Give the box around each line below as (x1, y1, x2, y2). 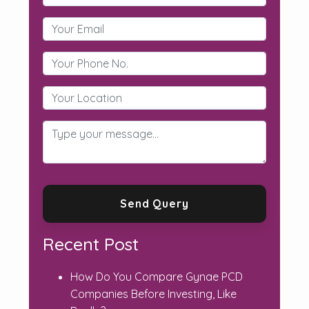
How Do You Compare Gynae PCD (70, 270, 243, 284)
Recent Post (42, 233, 139, 255)
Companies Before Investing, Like (70, 287, 237, 301)
